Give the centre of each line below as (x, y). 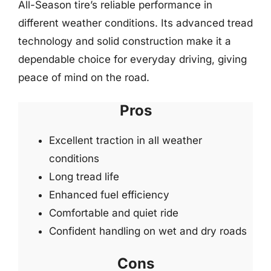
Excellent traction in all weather (126, 140)
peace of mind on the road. (84, 77)
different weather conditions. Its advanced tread (135, 23)
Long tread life (84, 176)
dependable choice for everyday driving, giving (132, 59)
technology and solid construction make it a (125, 41)
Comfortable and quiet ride (114, 213)
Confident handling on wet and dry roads (148, 231)
